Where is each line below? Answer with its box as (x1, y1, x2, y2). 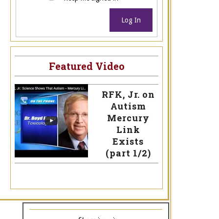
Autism (110, 100, 146, 112)
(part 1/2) (105, 147, 151, 159)
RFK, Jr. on (101, 88, 155, 101)
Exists (112, 135, 144, 148)
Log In (121, 16, 141, 24)
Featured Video (48, 60, 125, 73)
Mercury (107, 112, 150, 124)
